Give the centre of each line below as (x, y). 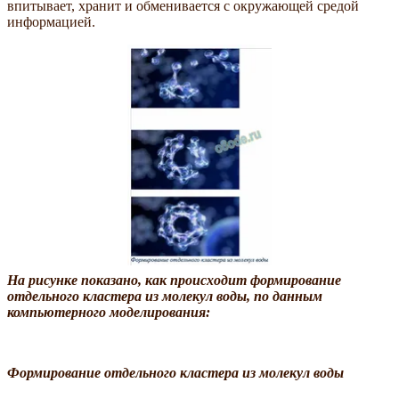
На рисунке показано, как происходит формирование (174, 281)
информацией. (51, 21)
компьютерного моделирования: (109, 313)
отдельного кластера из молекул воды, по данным (165, 297)
